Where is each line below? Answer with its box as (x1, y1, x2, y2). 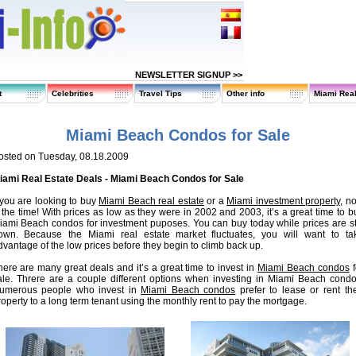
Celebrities (52, 89, 94, 98)
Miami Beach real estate (99, 195, 204, 207)
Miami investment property (226, 195, 341, 207)
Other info (226, 89, 265, 98)
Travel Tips (139, 89, 182, 98)
